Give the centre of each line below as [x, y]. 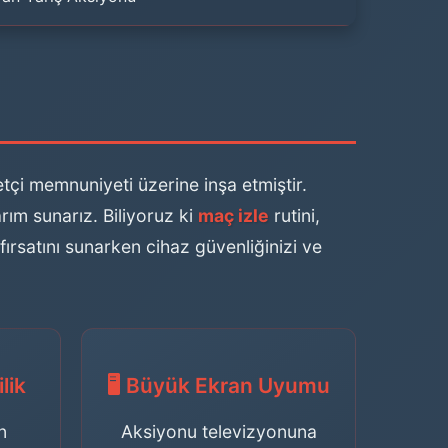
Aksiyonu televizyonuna [218, 431]
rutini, [294, 215]
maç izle [233, 215]
